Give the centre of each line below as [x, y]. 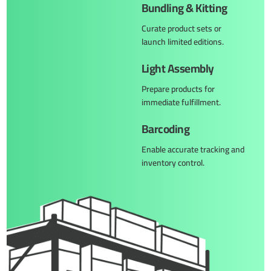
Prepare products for [178, 89]
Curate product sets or [181, 28]
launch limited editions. [183, 41]
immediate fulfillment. [181, 102]
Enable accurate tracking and [193, 149]
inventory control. [173, 162]
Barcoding [166, 129]
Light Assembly [178, 68]
